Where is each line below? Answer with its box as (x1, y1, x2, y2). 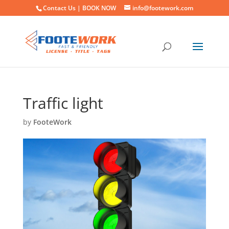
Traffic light (22, 93, 103, 113)
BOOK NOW (82, 4, 116, 12)
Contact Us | (42, 4, 82, 12)
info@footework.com (132, 4, 193, 12)
